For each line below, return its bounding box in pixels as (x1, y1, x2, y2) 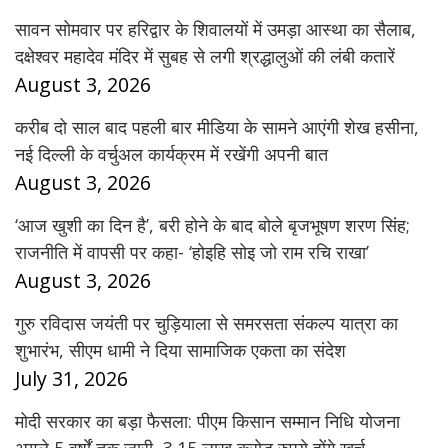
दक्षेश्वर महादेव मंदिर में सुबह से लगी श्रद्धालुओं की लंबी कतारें (15, 44, 395, 69)
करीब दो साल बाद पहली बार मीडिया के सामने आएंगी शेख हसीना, (15, 115, 419, 140)
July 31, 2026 (15, 365, 128, 393)
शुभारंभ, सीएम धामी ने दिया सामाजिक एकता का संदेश (15, 338, 346, 363)
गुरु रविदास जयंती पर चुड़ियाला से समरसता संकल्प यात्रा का (15, 311, 398, 336)
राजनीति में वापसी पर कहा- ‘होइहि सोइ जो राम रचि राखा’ (15, 240, 369, 265)
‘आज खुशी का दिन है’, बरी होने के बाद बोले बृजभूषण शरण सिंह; (15, 213, 410, 238)
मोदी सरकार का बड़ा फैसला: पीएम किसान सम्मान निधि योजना (15, 409, 400, 434)
